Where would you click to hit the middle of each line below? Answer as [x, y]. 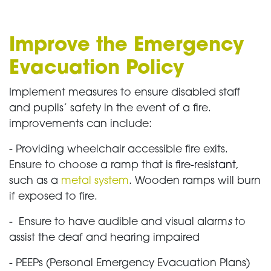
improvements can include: [80, 125]
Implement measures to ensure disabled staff [125, 93]
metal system [95, 181]
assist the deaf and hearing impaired [104, 238]
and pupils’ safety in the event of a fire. [110, 109]
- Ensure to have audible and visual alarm [118, 223]
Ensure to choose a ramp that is [92, 166]
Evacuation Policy [96, 69]
